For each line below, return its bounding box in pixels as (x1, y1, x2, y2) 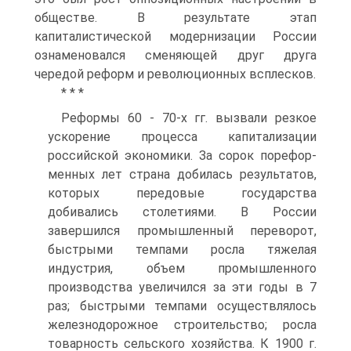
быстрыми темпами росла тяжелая (48, 242, 317, 257)
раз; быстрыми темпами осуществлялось (48, 299, 317, 313)
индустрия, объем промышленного (48, 261, 317, 276)
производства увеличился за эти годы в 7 (48, 280, 317, 295)
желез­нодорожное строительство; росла (48, 317, 317, 332)
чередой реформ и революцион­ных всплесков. (34, 67, 316, 81)
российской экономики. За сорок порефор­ (48, 148, 317, 163)
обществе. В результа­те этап (34, 10, 317, 25)
